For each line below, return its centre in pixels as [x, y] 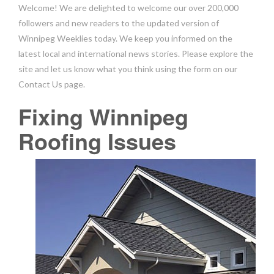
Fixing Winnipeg [103, 116]
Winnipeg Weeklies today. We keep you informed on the [125, 38]
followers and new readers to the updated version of [119, 23]
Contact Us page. [52, 84]
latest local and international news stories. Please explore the [136, 54]
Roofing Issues [97, 141]
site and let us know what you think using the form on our [128, 69]
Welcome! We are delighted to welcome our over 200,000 [128, 8]
